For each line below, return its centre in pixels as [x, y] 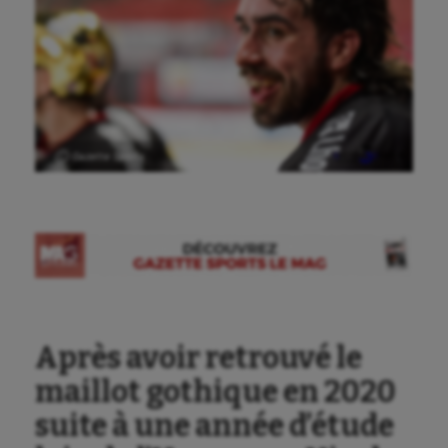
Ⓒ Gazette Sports [99, 156]
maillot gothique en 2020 [215, 391]
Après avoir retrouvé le [198, 357]
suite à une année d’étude [214, 425]
